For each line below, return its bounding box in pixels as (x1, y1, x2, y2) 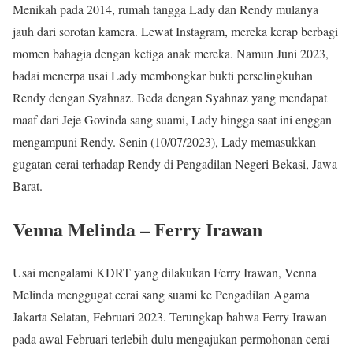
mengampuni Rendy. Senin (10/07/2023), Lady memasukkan (13, 133, 316, 150)
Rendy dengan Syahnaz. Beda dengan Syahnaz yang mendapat (13, 89, 327, 106)
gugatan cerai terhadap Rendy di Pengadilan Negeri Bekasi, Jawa (13, 155, 337, 173)
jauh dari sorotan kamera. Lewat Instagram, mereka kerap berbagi (13, 23, 338, 40)
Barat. (13, 177, 43, 195)
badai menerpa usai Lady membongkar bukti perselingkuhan (13, 67, 313, 84)
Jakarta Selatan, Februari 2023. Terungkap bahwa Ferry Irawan (13, 307, 327, 325)
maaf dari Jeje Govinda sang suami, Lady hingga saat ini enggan (13, 111, 332, 128)
